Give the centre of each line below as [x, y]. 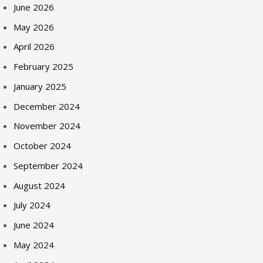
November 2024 [47, 126]
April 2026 [34, 47]
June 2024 [34, 225]
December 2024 [47, 106]
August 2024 [40, 185]
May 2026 [34, 27]
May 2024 [34, 245]
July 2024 [32, 205]
